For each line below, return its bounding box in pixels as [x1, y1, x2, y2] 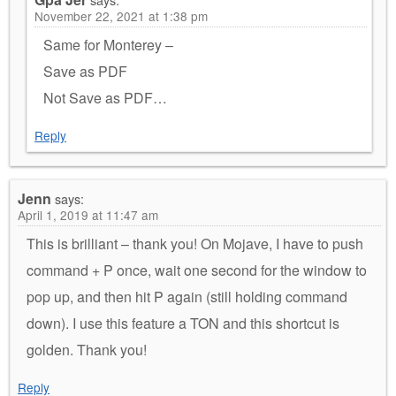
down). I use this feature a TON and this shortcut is [27, 312, 339, 333]
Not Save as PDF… [43, 87, 167, 108]
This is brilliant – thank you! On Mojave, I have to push [27, 232, 363, 254]
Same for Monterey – [43, 34, 173, 55]
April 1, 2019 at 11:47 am [18, 205, 158, 224]
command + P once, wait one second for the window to [27, 259, 367, 280]
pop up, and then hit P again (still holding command [27, 286, 347, 307]
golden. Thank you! [27, 339, 147, 360]
